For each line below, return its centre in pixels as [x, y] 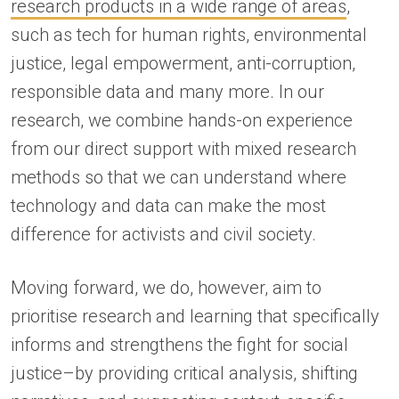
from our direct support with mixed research [183, 148]
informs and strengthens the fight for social [179, 345]
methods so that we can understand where [179, 177]
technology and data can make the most [168, 205]
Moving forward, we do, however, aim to [166, 288]
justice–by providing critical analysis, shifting [184, 374]
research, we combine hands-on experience [182, 120]
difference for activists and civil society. [166, 234]
